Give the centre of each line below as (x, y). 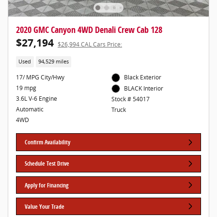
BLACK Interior (144, 88)
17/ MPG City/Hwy (40, 77)
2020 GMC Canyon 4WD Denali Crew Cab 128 (89, 29)
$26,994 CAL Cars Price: (90, 44)
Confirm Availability (48, 142)
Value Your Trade (45, 206)
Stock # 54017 (130, 99)
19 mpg (26, 88)
